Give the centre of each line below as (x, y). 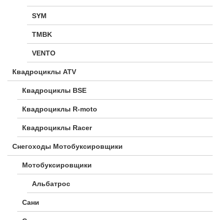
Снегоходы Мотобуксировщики (68, 147)
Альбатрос (51, 184)
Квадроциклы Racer (57, 128)
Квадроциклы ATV (44, 72)
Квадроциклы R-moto (60, 109)
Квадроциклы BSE (54, 91)
